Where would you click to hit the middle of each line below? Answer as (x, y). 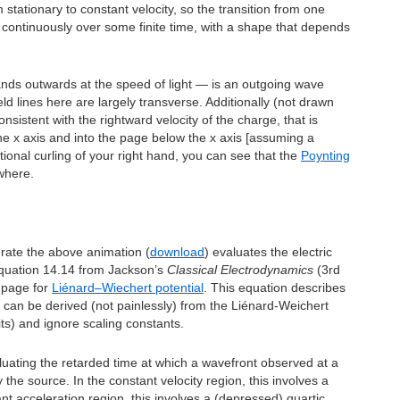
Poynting (325, 155)
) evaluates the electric (268, 252)
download (177, 252)
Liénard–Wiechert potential (128, 287)
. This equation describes (275, 287)
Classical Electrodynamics (240, 270)
